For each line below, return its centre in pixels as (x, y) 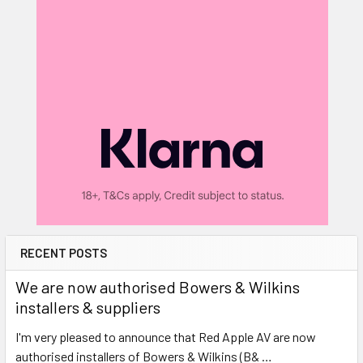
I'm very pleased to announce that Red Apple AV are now (166, 337)
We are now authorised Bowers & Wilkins (158, 287)
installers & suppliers (88, 307)
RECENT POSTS (64, 253)
